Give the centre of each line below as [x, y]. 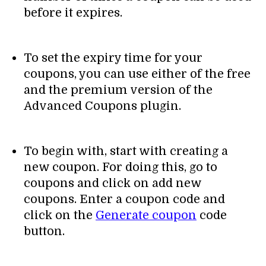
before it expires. [73, 13]
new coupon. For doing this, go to [121, 167]
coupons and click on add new [113, 183]
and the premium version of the [118, 90]
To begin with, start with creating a [126, 151]
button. [44, 232]
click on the [60, 216]
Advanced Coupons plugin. [102, 106]
